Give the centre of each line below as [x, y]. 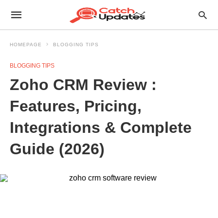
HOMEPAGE [26, 45]
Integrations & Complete [101, 127]
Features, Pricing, [76, 106]
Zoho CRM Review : [83, 85]
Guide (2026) [57, 149]
